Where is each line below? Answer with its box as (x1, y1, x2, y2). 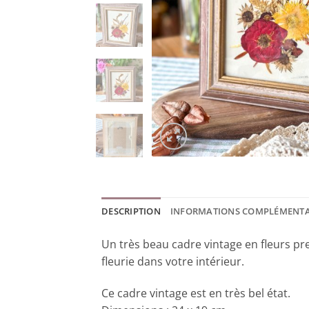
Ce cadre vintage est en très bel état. (101, 286, 290, 301)
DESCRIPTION (101, 205, 161, 218)
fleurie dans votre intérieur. (101, 254, 244, 270)
